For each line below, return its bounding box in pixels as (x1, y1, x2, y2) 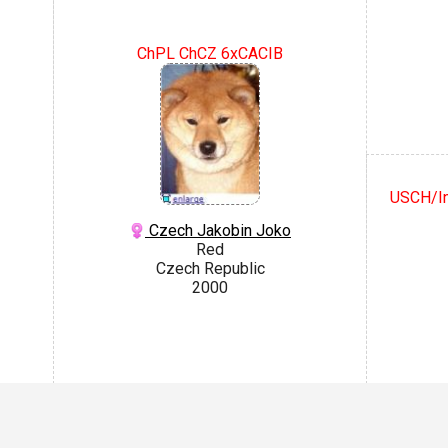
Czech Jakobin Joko (145, 220, 291, 240)
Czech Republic (155, 258, 265, 278)
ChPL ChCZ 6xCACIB (137, 43, 283, 63)
